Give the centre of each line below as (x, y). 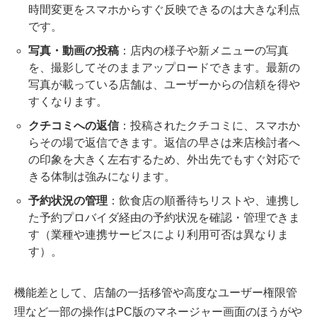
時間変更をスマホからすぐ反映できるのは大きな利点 (164, 10)
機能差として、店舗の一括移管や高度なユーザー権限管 (156, 293)
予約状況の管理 (68, 201)
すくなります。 (68, 102)
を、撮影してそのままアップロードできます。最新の (164, 68)
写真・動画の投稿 (74, 51)
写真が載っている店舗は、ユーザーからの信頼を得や (164, 85)
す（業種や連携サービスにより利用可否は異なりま (158, 235)
